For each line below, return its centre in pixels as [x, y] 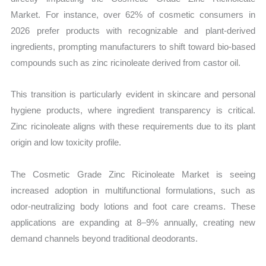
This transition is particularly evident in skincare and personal [133, 94]
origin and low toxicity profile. [66, 142]
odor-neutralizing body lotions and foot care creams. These [133, 206]
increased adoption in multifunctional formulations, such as [133, 190]
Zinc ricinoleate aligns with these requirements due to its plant [133, 126]
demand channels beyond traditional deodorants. [104, 238]
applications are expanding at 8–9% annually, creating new [133, 222]
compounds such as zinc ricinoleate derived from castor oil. [126, 63]
